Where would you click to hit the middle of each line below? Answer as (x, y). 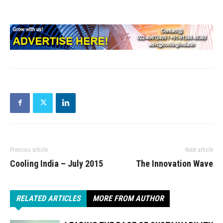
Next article (199, 150)
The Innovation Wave (174, 163)
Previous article (29, 150)
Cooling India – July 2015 (56, 163)
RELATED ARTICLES (48, 198)
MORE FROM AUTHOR (128, 198)
